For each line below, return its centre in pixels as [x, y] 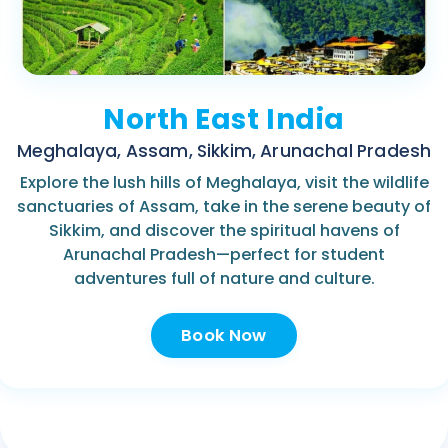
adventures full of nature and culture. [224, 279]
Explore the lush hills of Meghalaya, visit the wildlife [224, 183]
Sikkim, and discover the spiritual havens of [224, 231]
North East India [224, 120]
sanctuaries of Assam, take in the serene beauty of [224, 207]
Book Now [224, 336]
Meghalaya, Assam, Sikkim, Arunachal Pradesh [224, 151]
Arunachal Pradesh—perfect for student [224, 255]
